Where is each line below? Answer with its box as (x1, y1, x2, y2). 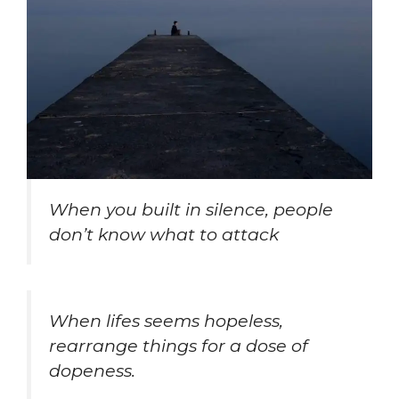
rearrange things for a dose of (49, 335, 308, 357)
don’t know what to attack (49, 224, 279, 246)
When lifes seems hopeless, (49, 310, 283, 332)
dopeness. (49, 360, 135, 382)
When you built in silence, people (49, 199, 333, 221)
